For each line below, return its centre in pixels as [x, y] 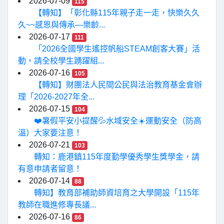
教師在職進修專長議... [57, 205]
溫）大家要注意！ [50, 133]
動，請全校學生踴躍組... [61, 61]
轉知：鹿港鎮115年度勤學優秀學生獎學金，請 [117, 157]
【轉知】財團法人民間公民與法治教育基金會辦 [118, 85]
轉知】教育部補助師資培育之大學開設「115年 [117, 193]
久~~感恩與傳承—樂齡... [61, 25]
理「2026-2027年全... [56, 97]
